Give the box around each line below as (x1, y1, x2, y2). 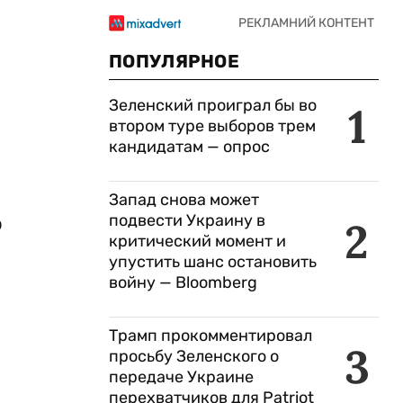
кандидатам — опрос (109, 137, 270, 157)
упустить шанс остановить (109, 252, 317, 272)
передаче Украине (109, 367, 254, 387)
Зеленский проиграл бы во (109, 95, 317, 115)
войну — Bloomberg (109, 273, 257, 292)
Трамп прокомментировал (109, 326, 312, 345)
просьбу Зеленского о (109, 346, 279, 366)
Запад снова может (109, 190, 259, 210)
